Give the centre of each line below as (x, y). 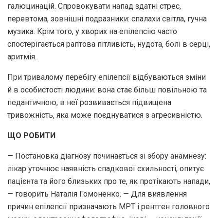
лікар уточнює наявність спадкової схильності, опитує (106, 168)
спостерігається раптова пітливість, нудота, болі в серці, (109, 44)
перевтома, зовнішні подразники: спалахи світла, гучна (107, 18)
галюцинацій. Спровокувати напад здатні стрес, (94, 6)
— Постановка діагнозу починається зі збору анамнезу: (107, 156)
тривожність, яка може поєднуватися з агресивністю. (105, 115)
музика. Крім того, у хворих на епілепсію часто (92, 31)
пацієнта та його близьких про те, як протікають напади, (109, 181)
